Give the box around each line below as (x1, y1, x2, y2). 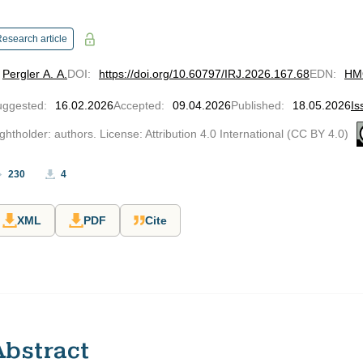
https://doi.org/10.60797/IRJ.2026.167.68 (99, 67, 310, 80)
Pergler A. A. (2, 67, 67, 80)
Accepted (113, 99, 161, 112)
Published (231, 99, 281, 112)
